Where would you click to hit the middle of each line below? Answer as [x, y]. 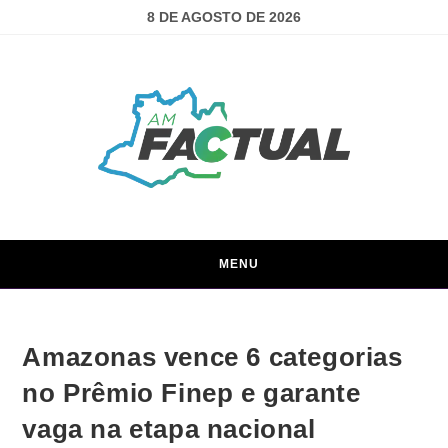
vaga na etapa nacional [169, 428]
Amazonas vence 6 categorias [212, 356]
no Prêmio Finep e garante [191, 392]
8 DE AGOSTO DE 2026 [224, 17]
